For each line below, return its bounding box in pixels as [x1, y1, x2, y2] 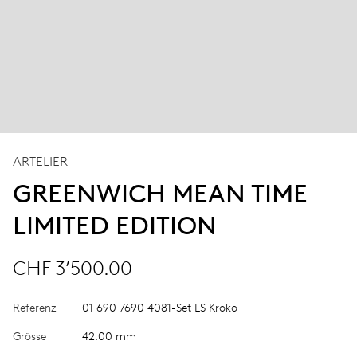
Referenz [13, 300, 57, 315]
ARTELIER [13, 153, 68, 169]
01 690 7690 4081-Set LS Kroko [82, 300, 237, 315]
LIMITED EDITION [13, 210, 217, 241]
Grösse [13, 329, 46, 343]
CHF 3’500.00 [13, 256, 132, 280]
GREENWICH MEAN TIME [13, 178, 308, 209]
